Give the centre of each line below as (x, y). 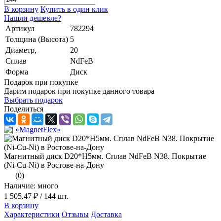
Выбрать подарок (33, 100)
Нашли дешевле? (33, 18)
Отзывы (75, 214)
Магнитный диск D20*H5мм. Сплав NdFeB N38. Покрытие (105, 156)
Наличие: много (31, 185)
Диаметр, (21, 50)
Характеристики (32, 214)
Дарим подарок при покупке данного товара (79, 91)
